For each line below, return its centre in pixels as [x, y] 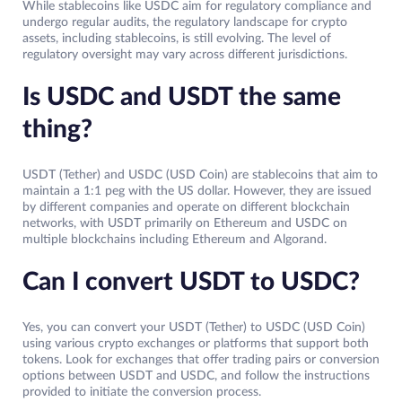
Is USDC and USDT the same [182, 97]
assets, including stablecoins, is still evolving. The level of [177, 39]
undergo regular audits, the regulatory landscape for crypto [185, 23]
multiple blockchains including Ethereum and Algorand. [175, 240]
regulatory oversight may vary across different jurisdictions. [185, 55]
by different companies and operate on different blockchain [186, 208]
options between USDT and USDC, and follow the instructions [196, 376]
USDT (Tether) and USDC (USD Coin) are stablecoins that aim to [200, 175]
